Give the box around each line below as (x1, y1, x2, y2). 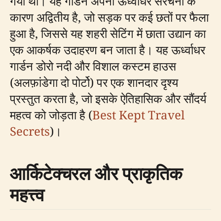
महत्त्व (10, 182, 44, 207)
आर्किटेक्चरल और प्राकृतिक (10, 161, 183, 185)
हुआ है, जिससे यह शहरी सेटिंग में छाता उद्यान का (10, 25, 206, 41)
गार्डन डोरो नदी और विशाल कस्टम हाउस (10, 57, 176, 74)
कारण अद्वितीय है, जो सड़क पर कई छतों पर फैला (10, 8, 209, 25)
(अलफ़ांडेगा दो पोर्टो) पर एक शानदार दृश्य (10, 74, 178, 90)
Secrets (10, 122, 50, 139)
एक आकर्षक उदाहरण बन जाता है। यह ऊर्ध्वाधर (10, 41, 205, 58)
